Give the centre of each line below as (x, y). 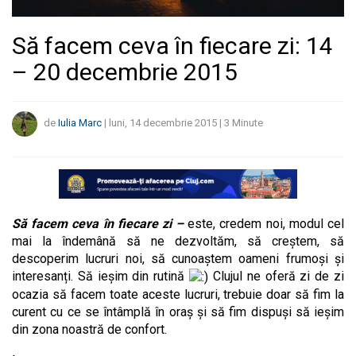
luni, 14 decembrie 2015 (163, 123)
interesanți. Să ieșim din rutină (101, 277)
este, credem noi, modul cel (266, 224)
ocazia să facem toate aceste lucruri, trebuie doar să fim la (178, 294)
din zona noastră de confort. (89, 329)
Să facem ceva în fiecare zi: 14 (172, 45)
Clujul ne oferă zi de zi (277, 277)
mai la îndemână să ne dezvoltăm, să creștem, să (178, 242)
